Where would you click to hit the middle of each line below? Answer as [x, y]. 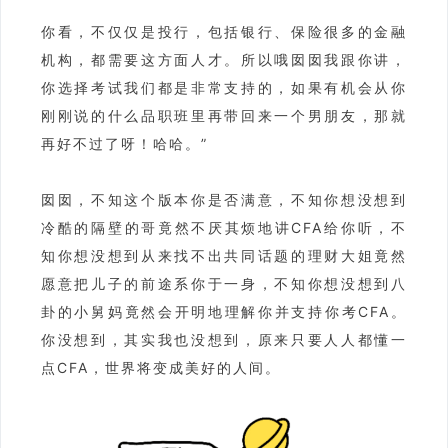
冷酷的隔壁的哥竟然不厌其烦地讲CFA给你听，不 [224, 228]
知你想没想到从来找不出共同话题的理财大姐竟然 [224, 256]
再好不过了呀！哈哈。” [124, 144]
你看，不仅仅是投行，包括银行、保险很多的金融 [224, 32]
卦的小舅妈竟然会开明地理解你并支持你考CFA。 [224, 312]
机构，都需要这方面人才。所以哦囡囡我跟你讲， [224, 60]
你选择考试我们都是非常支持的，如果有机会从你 [224, 88]
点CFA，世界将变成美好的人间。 [161, 368]
